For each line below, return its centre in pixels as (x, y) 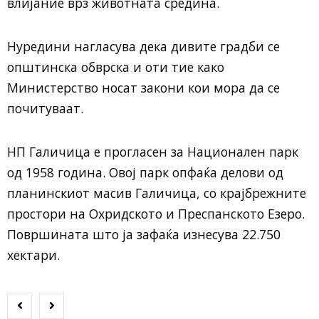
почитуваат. (45, 108)
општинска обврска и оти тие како (116, 67)
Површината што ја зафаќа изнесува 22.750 (144, 234)
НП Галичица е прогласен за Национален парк (153, 152)
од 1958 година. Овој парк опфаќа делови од (145, 172)
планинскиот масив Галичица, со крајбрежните (157, 193)
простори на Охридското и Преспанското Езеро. (156, 214)
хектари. (33, 255)
